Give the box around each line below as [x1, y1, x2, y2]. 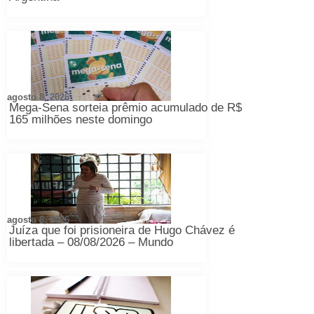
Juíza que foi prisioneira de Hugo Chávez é [9, 223, 235, 237]
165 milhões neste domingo [9, 112, 152, 126]
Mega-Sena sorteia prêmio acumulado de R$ [9, 100, 242, 114]
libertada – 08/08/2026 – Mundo [9, 235, 173, 249]
